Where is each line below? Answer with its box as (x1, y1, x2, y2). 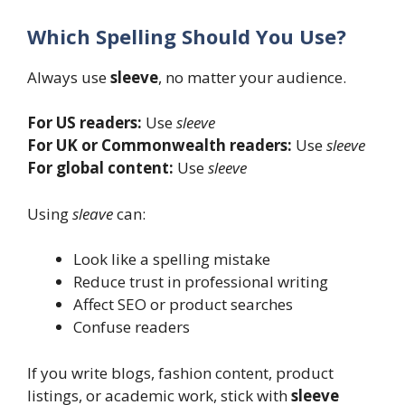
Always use (27, 66, 110, 88)
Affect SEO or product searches (73, 294, 293, 316)
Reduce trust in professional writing (73, 271, 328, 293)
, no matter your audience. (158, 66, 346, 88)
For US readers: (27, 112, 142, 134)
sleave (72, 202, 113, 224)
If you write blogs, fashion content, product (27, 362, 334, 383)
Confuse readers (73, 316, 190, 338)
